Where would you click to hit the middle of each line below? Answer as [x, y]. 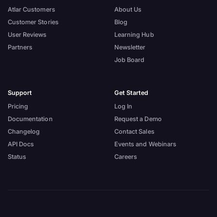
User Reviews [27, 35]
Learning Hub [134, 35]
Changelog [24, 132]
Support [20, 93]
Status [17, 157]
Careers [126, 157]
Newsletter [130, 47]
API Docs [21, 144]
